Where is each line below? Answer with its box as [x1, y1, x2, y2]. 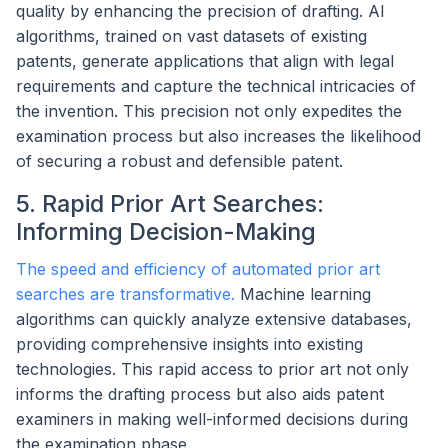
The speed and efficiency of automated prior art [16, 259, 380, 280]
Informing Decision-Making [16, 216, 316, 246]
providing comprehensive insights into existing [16, 334, 363, 355]
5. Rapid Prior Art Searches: [16, 188, 324, 218]
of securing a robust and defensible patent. [16, 150, 343, 171]
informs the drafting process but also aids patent [16, 384, 384, 405]
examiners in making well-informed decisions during [16, 409, 408, 430]
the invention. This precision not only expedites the [16, 100, 402, 121]
